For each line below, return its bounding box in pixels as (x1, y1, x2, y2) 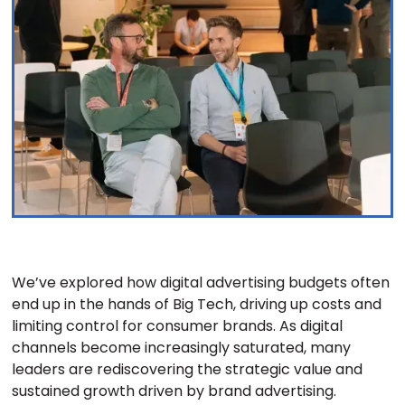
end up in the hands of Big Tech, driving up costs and (12, 294, 382, 316)
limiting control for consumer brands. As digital (12, 316, 344, 337)
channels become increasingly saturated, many (12, 337, 352, 359)
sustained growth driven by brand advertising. (12, 381, 337, 402)
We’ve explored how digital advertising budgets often (12, 272, 391, 294)
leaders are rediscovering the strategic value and (12, 359, 363, 381)
